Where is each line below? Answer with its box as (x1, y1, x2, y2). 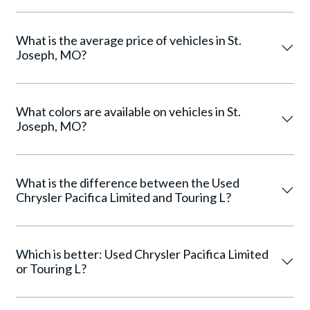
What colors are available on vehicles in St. (16, 104, 241, 119)
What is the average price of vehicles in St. (16, 33, 241, 48)
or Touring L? (16, 261, 86, 276)
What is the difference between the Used (16, 175, 239, 190)
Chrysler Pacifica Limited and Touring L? (16, 190, 231, 205)
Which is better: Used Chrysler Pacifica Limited (16, 246, 268, 262)
